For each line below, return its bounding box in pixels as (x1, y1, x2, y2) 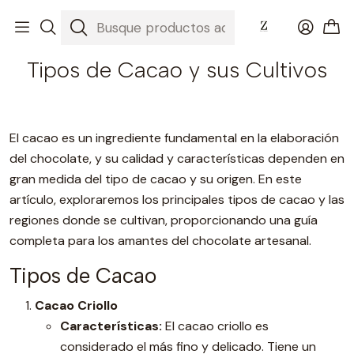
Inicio (62, 9, 88, 23)
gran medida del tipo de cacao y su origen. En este (9, 171, 302, 187)
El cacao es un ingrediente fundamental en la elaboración (9, 130, 339, 146)
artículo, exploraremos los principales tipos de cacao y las (9, 191, 345, 208)
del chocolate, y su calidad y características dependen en (9, 150, 345, 167)
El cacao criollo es (162, 318, 269, 334)
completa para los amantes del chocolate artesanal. (9, 232, 311, 249)
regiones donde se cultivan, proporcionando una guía (9, 212, 318, 228)
